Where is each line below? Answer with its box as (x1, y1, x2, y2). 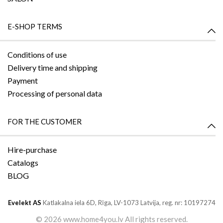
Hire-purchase (7, 144, 57, 154)
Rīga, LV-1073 (98, 198, 140, 207)
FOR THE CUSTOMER (7, 116, 82, 126)
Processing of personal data (7, 88, 102, 98)
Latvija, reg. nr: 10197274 (140, 198, 216, 207)
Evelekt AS (7, 198, 43, 207)
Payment (7, 75, 38, 85)
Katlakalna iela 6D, (42, 198, 98, 207)
